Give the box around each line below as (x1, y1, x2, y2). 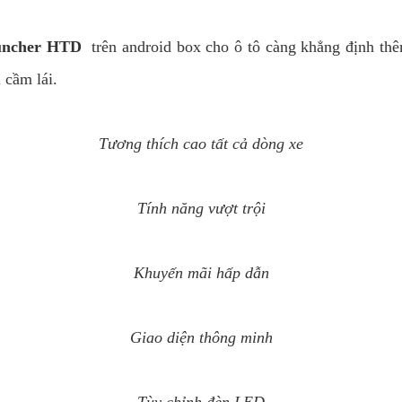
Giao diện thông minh (129, 328, 273, 346)
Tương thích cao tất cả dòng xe (99, 135, 303, 153)
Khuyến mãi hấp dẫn (133, 264, 269, 282)
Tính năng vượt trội (136, 199, 266, 217)
